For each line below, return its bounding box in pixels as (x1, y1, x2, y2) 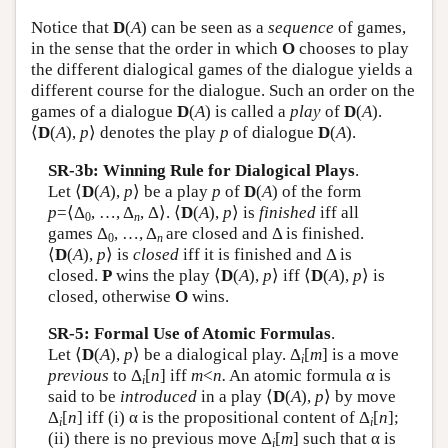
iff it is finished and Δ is (178, 244, 352, 264)
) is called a (205, 102, 290, 121)
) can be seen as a (141, 18, 268, 37)
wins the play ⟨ (111, 265, 221, 285)
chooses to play (295, 39, 409, 58)
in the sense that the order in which (31, 39, 282, 58)
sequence (268, 18, 334, 37)
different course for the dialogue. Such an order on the (31, 81, 415, 100)
